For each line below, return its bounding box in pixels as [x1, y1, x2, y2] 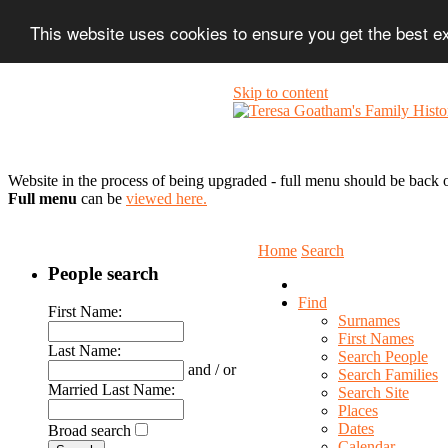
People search [48, 262, 159, 284]
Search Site [338, 384, 409, 401]
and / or [188, 361, 236, 379]
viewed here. [126, 190, 207, 207]
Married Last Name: [48, 381, 175, 399]
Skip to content [233, 84, 328, 101]
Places [338, 402, 378, 419]
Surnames [338, 312, 400, 329]
